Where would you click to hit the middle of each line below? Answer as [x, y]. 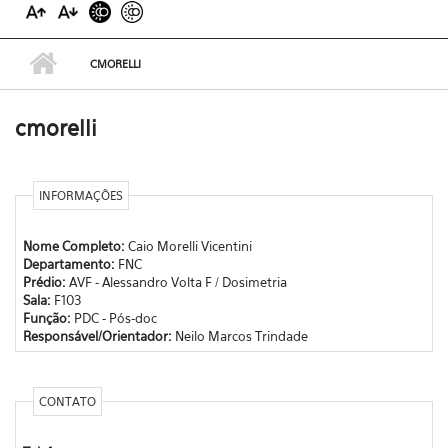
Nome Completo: [75, 245]
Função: [48, 317]
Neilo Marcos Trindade [241, 335]
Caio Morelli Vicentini [189, 245]
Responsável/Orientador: [98, 335]
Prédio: [45, 281]
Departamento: [70, 263]
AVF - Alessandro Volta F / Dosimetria [177, 281]
